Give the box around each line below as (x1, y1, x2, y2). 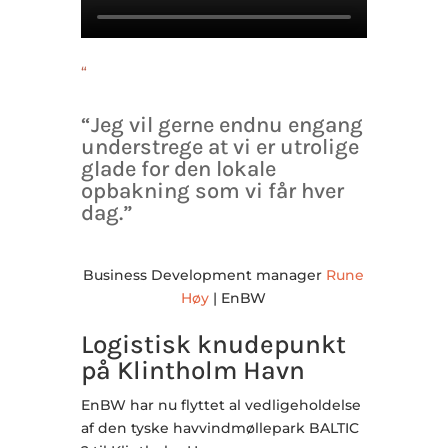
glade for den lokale (80, 155, 276, 182)
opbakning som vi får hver (80, 177, 344, 204)
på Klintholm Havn (80, 354, 305, 386)
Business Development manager (83, 265, 327, 284)
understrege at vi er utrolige (80, 133, 359, 160)
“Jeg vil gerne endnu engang (80, 111, 363, 138)
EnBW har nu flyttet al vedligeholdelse (80, 395, 361, 414)
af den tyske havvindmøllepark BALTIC (80, 418, 359, 437)
